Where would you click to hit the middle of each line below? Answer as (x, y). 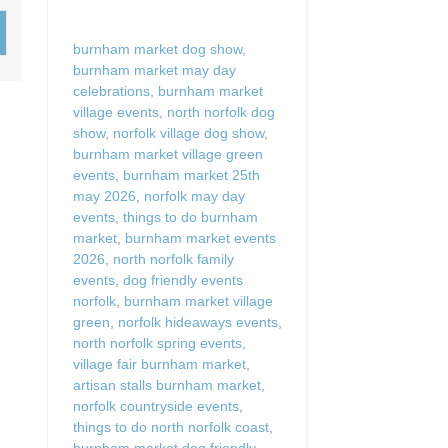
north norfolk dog (221, 111)
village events (116, 111)
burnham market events (200, 237)
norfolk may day (194, 195)
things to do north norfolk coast (171, 426)
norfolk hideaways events (198, 321)
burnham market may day (154, 69)
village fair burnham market (159, 363)
